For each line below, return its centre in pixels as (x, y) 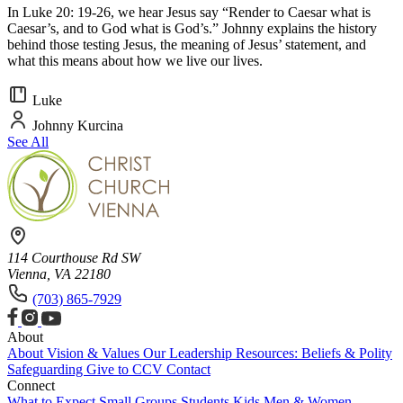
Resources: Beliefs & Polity (314, 353)
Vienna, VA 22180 (59, 273)
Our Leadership (189, 353)
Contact (188, 369)
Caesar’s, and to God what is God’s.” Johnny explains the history (192, 28)
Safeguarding (47, 369)
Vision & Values (95, 353)
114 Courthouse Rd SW (74, 257)
